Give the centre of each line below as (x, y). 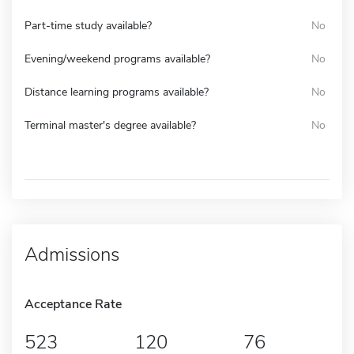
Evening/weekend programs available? (117, 58)
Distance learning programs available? (117, 92)
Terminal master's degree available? (110, 125)
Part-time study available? (88, 25)
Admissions (72, 254)
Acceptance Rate (73, 304)
